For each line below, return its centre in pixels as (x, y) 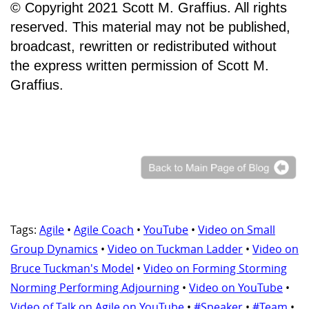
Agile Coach (104, 230)
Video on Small (237, 230)
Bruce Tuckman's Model (72, 269)
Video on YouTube (236, 288)
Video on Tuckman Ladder (175, 249)
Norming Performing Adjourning (95, 288)
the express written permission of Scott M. (140, 65)
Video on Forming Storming (215, 269)
